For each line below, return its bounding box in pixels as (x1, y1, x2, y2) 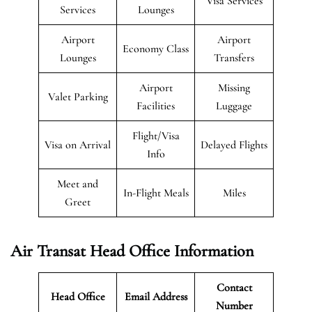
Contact (216, 280, 252, 295)
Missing (218, 80, 250, 95)
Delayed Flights (201, 137, 267, 152)
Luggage (216, 98, 252, 113)
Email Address (124, 289, 187, 304)
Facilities (136, 98, 175, 113)
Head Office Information (90, 240, 253, 261)
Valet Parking (47, 89, 108, 104)
